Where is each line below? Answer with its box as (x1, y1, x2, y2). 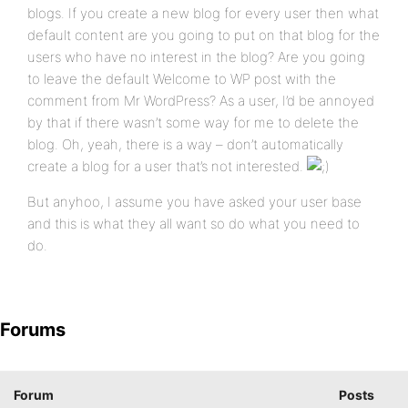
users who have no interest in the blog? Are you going (27, 48, 365, 66)
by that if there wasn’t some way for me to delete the (27, 114, 359, 131)
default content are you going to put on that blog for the (27, 26, 380, 44)
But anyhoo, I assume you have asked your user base (27, 193, 362, 210)
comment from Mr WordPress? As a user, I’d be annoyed (27, 92, 374, 109)
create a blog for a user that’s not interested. (27, 158, 307, 175)
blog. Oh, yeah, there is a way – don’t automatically (27, 136, 343, 153)
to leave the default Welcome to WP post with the (27, 70, 336, 87)
